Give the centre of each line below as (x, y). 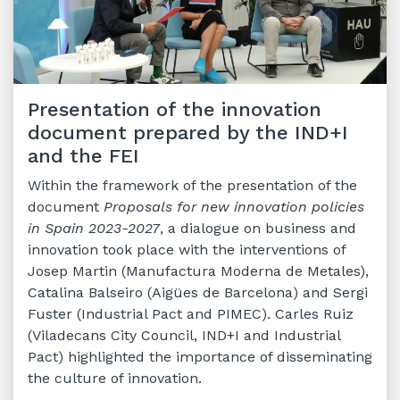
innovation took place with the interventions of (187, 249)
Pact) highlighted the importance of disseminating (200, 356)
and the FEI (83, 155)
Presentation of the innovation (175, 109)
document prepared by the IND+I (188, 132)
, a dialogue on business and (258, 228)
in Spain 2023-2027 (94, 228)
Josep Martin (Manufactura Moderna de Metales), (198, 271)
